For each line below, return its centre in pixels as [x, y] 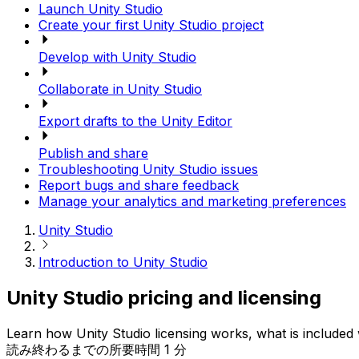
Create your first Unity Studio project [151, 24]
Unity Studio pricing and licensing [164, 297]
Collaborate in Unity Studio [120, 89]
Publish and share [93, 153]
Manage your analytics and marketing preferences [192, 201]
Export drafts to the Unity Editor [135, 121]
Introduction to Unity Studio [123, 262]
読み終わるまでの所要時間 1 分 [97, 349]
